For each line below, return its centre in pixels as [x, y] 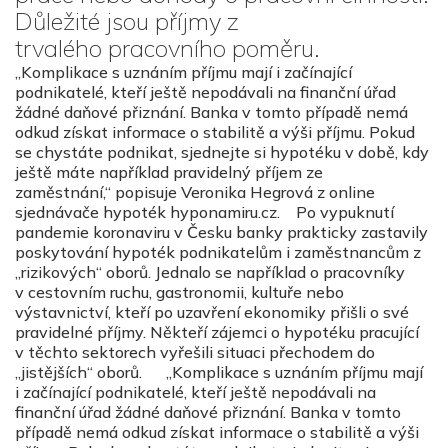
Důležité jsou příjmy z [127, 20]
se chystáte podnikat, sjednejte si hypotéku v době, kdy [222, 151]
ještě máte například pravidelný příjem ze [169, 171]
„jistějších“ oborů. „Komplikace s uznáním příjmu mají [219, 371]
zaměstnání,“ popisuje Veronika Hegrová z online [195, 191]
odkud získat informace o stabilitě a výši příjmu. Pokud [215, 131]
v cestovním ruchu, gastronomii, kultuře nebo [179, 291]
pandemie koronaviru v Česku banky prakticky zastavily [221, 231]
